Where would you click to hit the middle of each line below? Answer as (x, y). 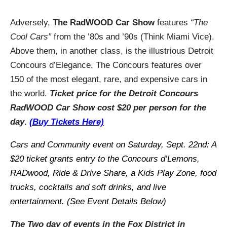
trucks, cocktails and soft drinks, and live (88, 187)
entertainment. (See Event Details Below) (88, 201)
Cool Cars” (30, 36)
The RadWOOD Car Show (102, 22)
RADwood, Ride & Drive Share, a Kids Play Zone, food (113, 173)
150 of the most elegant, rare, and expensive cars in (108, 79)
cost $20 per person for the (152, 107)
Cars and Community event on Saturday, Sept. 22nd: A (113, 144)
